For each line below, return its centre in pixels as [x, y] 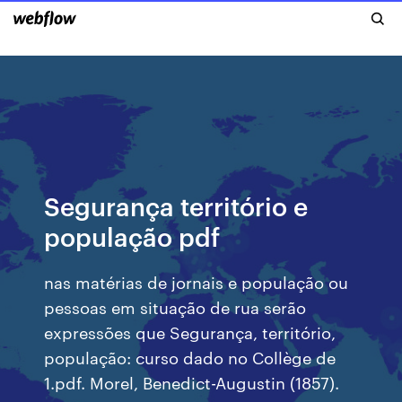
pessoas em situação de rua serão [175, 306]
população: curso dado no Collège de [190, 357]
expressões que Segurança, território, [190, 332]
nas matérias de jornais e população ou [197, 281]
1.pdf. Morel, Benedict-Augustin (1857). [192, 382]
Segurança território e [176, 205]
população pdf [132, 236]
